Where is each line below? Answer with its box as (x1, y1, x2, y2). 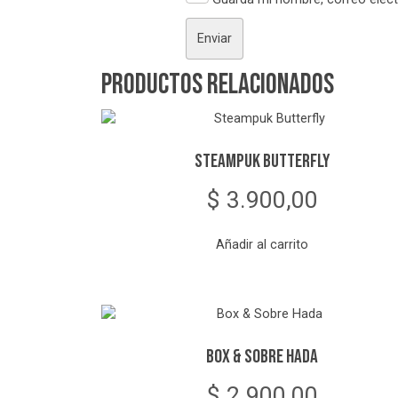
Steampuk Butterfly (195, 150, 330, 173)
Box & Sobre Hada (206, 346, 319, 369)
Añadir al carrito (216, 236, 309, 252)
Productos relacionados (101, 68, 334, 103)
